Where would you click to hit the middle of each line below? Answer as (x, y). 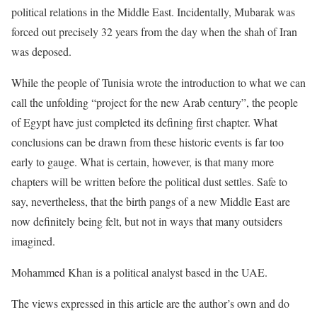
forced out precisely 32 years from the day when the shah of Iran (154, 31)
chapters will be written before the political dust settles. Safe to (149, 181)
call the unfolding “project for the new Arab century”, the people (155, 102)
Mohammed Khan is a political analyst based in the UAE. (139, 272)
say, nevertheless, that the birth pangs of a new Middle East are (151, 201)
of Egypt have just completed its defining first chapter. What (144, 122)
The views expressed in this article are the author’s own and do (150, 303)
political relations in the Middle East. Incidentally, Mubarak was (153, 12)
